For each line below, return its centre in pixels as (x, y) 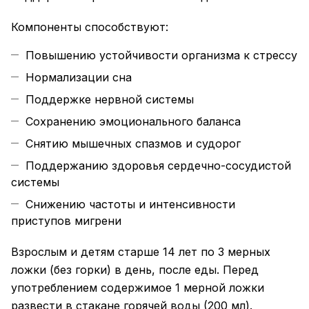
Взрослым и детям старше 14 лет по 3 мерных (141, 252)
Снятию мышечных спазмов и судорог (133, 144)
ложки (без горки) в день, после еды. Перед (135, 270)
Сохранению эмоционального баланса (133, 122)
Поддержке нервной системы (110, 100)
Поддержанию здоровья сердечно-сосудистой (158, 166)
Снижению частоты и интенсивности (130, 205)
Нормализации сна (79, 78)
